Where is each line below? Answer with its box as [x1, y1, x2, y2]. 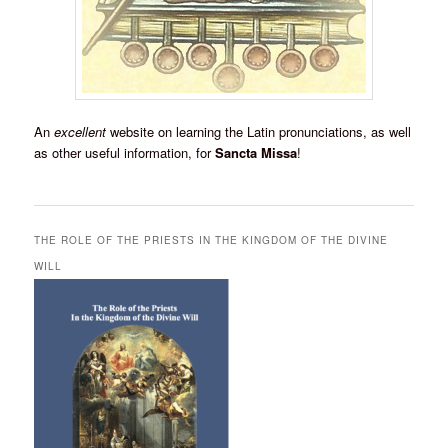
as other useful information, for [34, 143, 216, 163]
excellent [54, 122, 107, 142]
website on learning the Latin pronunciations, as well [106, 122, 412, 142]
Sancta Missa [215, 143, 298, 163]
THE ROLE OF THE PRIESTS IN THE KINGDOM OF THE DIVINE [34, 233, 389, 248]
